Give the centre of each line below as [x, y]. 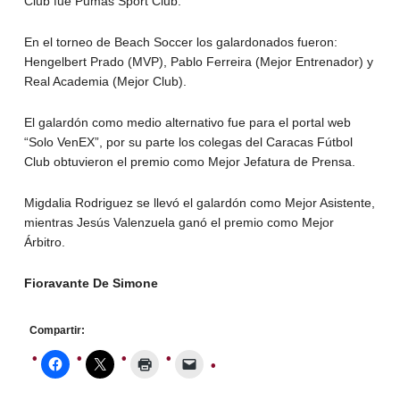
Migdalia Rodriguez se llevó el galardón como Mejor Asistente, [199, 202]
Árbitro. [44, 242]
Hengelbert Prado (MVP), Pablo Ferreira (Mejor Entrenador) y [198, 61]
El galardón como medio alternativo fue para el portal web [187, 122]
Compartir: [57, 330]
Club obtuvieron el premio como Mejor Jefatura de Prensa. [189, 161]
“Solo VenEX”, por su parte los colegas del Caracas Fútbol [188, 142]
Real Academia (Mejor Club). [105, 81]
